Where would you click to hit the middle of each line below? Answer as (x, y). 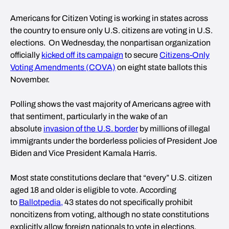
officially (26, 55)
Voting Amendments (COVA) (63, 67)
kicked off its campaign (82, 55)
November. (30, 79)
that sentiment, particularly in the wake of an (89, 116)
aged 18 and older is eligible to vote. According (93, 190)
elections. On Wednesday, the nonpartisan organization (110, 43)
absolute (27, 129)
